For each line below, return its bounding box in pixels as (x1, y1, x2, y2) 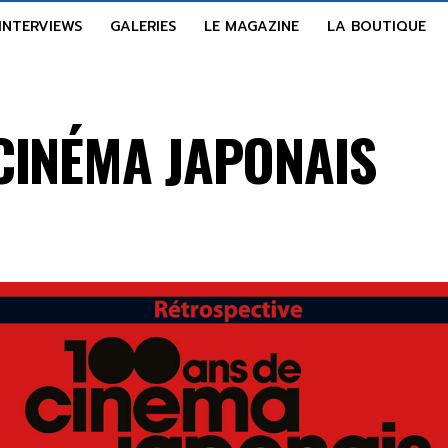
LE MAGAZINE (204, 16, 299, 37)
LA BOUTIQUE (327, 16, 426, 37)
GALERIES (110, 16, 176, 37)
